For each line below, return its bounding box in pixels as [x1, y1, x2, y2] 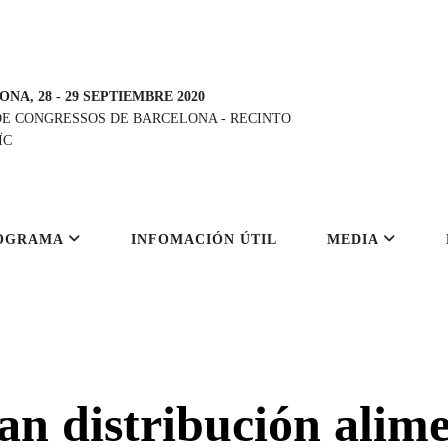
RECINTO [230, 111, 291, 127]
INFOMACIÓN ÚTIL [131, 232, 277, 248]
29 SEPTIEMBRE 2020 [65, 89, 205, 105]
